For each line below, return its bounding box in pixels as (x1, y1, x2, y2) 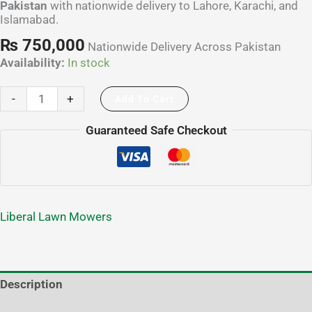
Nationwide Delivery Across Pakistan (88, 40, 281, 54)
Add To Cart (114, 93, 174, 104)
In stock (68, 55, 110, 70)
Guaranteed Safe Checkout (85, 123, 227, 137)
